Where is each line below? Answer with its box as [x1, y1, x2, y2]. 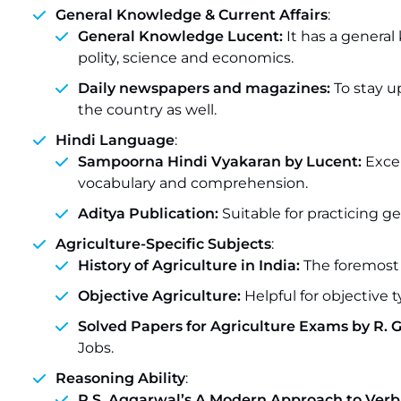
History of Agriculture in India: [78, 257, 303, 274]
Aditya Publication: [78, 205, 222, 222]
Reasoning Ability [55, 370, 185, 387]
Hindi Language [55, 132, 175, 149]
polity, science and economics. [78, 49, 294, 66]
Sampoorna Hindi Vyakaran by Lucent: [78, 153, 365, 170]
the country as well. [78, 101, 217, 118]
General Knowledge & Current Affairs [55, 6, 328, 23]
